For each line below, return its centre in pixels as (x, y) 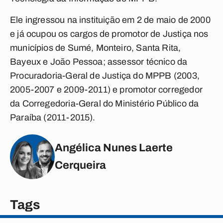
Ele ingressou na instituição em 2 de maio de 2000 (110, 20)
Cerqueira (80, 165)
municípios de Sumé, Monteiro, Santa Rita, (96, 48)
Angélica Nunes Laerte (114, 148)
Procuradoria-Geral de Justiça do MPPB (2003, (105, 76)
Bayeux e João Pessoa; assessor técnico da (99, 62)
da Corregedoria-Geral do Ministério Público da (105, 104)
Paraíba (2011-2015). (53, 117)
